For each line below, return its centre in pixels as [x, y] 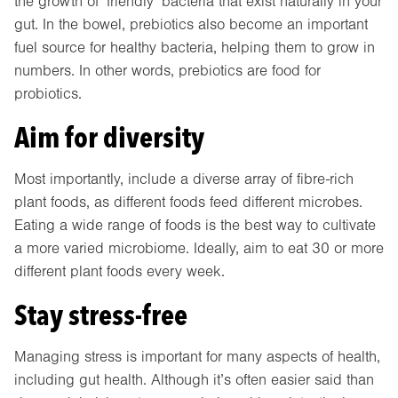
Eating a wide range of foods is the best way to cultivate [195, 225]
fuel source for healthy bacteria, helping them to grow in [195, 48]
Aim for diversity [109, 137]
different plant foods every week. [119, 271]
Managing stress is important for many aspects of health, [197, 356]
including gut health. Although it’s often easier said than [194, 379]
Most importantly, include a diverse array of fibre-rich [184, 179]
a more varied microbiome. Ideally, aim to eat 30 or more [199, 248]
